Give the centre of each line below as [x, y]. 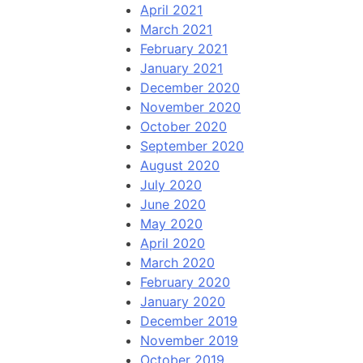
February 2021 [184, 49]
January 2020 [183, 302]
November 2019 [190, 341]
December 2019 [189, 321]
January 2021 [182, 68]
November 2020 [191, 107]
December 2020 [190, 88]
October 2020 [184, 127]
